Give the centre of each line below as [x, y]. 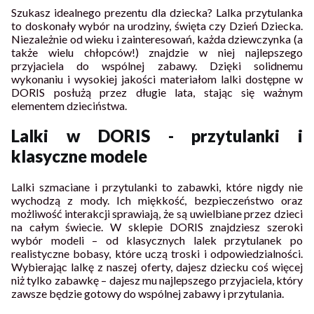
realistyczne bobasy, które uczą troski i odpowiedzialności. [157, 254]
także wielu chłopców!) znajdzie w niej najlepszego [157, 52]
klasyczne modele [79, 156]
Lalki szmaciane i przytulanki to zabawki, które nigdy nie [157, 187]
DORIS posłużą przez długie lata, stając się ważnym [157, 92]
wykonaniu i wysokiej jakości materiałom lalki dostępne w [157, 78]
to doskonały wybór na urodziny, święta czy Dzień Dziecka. [157, 25]
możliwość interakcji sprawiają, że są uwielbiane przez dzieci [157, 214]
